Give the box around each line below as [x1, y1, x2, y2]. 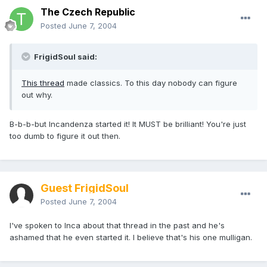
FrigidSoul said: [32, 52, 97, 62]
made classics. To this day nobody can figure [64, 78, 237, 88]
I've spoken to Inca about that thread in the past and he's [10, 221, 225, 231]
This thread [21, 78, 64, 88]
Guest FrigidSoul [41, 182, 129, 195]
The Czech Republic [41, 6, 135, 18]
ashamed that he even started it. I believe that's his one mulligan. [10, 232, 252, 243]
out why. [21, 90, 52, 100]
